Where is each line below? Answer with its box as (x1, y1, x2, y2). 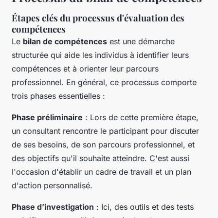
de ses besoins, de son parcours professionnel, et (12, 140, 195, 150)
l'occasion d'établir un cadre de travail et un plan (12, 167, 191, 177)
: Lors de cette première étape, (83, 112, 199, 123)
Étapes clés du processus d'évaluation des (12, 12, 184, 24)
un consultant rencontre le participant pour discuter (12, 126, 199, 136)
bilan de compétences (23, 36, 107, 47)
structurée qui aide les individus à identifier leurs (12, 50, 189, 60)
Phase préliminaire (12, 112, 83, 123)
